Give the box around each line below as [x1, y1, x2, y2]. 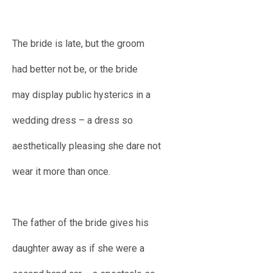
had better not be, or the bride [12, 63, 138, 76]
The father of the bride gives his [12, 217, 149, 229]
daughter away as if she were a [12, 243, 144, 255]
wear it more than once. [12, 166, 110, 178]
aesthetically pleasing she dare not [12, 140, 161, 152]
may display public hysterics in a [12, 89, 151, 101]
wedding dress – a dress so [12, 115, 133, 127]
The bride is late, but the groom [12, 38, 144, 50]
